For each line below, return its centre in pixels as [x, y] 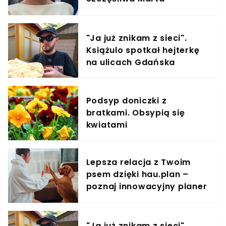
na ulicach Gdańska [131, 63]
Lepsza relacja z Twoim [138, 162]
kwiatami [107, 125]
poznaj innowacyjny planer [147, 187]
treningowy [112, 199]
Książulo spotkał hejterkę [143, 50]
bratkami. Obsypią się [135, 113]
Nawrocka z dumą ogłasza [146, 11]
